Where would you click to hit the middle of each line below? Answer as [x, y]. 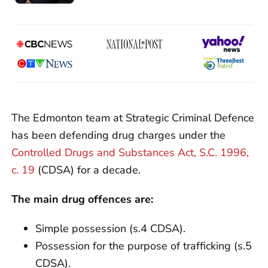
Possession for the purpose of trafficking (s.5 [144, 246]
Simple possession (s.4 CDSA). [110, 229]
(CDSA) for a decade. [88, 170]
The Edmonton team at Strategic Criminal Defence [133, 118]
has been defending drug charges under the [118, 135]
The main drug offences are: [82, 200]
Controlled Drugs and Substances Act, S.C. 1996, [130, 153]
